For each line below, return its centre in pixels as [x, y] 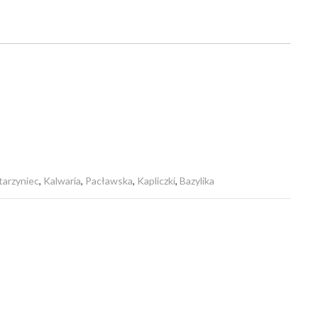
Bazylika [197, 181]
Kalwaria [62, 181]
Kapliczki [156, 181]
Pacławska [109, 181]
